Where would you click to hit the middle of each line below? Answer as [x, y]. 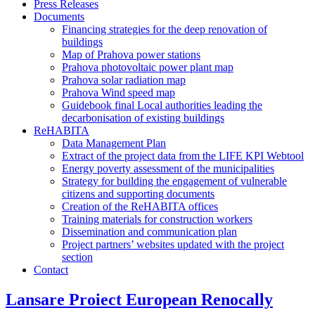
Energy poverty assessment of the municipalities [168, 168]
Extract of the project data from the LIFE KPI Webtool [183, 156]
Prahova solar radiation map [124, 80]
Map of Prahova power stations [131, 54]
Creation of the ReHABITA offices [140, 206]
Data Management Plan [114, 143]
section [77, 257]
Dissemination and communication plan [149, 232]
